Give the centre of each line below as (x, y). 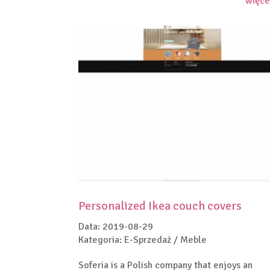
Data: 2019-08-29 (116, 226)
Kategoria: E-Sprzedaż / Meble (143, 240)
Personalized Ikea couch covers (160, 206)
